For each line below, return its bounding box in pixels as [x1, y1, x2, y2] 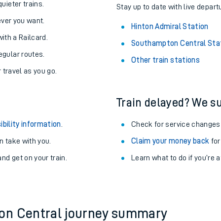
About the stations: [116, 25, 214, 37]
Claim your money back [131, 186, 210, 194]
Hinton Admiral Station [131, 72, 209, 79]
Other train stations [131, 105, 200, 113]
